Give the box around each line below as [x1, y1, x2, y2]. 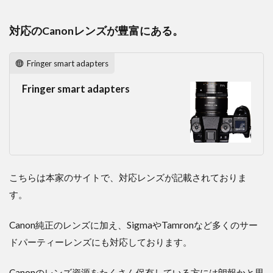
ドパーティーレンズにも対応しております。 [9, 236, 192, 248]
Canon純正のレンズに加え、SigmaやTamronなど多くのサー [9, 219, 258, 231]
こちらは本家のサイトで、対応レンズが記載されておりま [9, 172, 247, 183]
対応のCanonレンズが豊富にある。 [9, 24, 183, 37]
